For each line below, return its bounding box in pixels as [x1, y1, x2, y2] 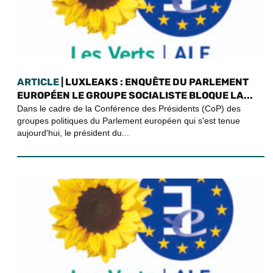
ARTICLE [17, 76, 59, 88]
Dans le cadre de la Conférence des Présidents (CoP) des [17, 103, 241, 113]
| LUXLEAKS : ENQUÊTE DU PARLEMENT [59, 76, 249, 88]
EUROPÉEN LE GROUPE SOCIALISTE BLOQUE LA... [17, 89, 253, 101]
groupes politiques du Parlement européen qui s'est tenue [17, 115, 240, 126]
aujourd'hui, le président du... [17, 127, 129, 138]
